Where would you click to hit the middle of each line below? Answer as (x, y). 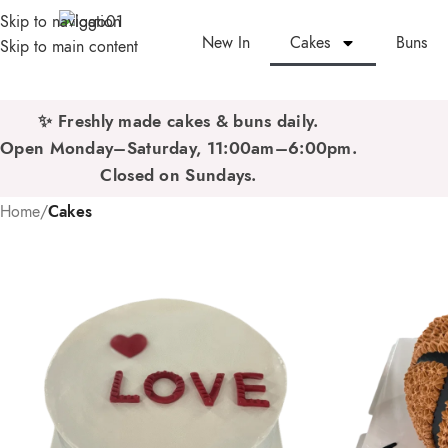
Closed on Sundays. (178, 175)
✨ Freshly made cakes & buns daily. (178, 121)
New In (226, 43)
